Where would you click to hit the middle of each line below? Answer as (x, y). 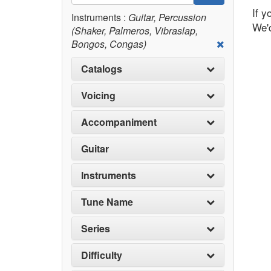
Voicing (98, 95)
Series (96, 228)
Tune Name (107, 202)
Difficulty (102, 255)
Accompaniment (119, 122)
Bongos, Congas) (109, 44)
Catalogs (102, 69)
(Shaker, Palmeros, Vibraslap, (135, 31)
